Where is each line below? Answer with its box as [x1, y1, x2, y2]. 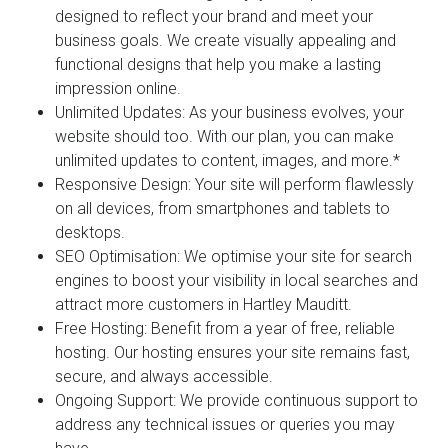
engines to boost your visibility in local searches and [55, 270, 418, 290]
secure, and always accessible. [55, 366, 273, 386]
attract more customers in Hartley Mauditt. [55, 294, 352, 314]
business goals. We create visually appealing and [55, 30, 396, 50]
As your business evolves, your [185, 102, 404, 122]
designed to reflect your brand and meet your [55, 6, 373, 26]
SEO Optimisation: [55, 246, 180, 266]
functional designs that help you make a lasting [55, 54, 381, 74]
